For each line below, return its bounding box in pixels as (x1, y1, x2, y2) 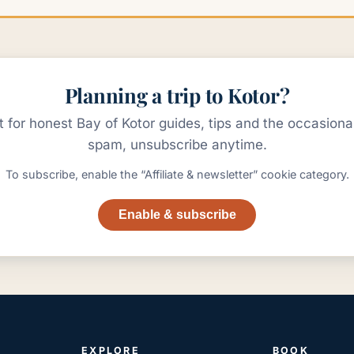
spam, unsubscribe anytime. (87, 137, 267, 153)
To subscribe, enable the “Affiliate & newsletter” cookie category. (5, 168, 349, 181)
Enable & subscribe (118, 208, 236, 222)
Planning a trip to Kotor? (64, 81, 290, 108)
